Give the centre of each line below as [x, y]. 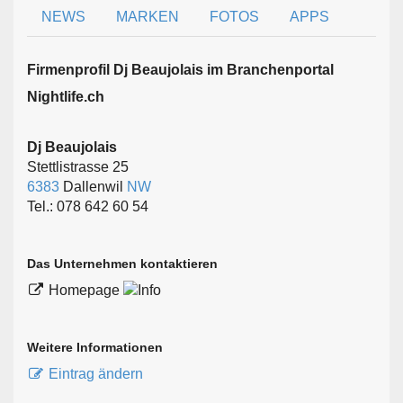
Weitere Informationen [95, 348]
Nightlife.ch [66, 96]
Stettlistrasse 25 [78, 166]
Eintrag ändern [96, 374]
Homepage [86, 290]
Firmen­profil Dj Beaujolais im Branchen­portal [180, 69]
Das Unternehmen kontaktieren [122, 263]
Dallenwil [93, 186]
